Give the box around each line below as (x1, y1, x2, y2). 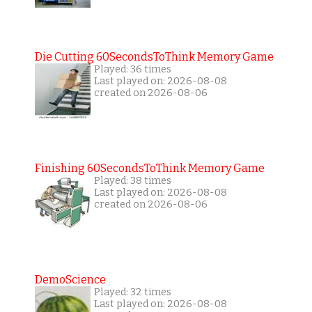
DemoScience (34, 272, 106, 286)
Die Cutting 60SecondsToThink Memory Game (34, 49, 274, 63)
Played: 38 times (93, 174, 171, 187)
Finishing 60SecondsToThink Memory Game (34, 161, 265, 175)
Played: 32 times (93, 286, 171, 298)
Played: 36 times (93, 63, 171, 75)
